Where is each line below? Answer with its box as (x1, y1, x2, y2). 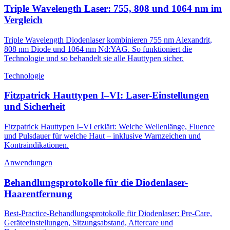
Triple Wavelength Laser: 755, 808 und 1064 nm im (4, 3, 222, 14)
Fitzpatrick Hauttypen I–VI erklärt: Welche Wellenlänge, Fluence (4, 122, 215, 131)
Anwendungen (4, 158, 52, 167)
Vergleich (4, 14, 43, 25)
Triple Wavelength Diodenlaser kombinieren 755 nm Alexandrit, (4, 35, 212, 44)
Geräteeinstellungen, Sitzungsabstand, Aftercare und (4, 218, 173, 227)
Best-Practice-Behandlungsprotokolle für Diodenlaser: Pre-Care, (4, 209, 212, 218)
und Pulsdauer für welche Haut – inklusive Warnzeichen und (4, 131, 201, 140)
